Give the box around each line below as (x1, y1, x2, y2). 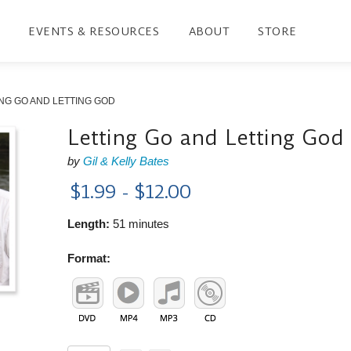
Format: (67, 251, 111, 265)
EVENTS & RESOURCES (28, 23, 160, 39)
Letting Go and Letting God (67, 122, 345, 152)
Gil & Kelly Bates (83, 154, 170, 168)
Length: (67, 216, 110, 230)
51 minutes (110, 216, 170, 230)
